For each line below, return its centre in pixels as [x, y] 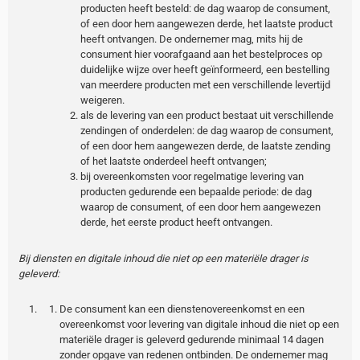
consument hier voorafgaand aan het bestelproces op [201, 55]
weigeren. [102, 100]
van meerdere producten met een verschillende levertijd [205, 85]
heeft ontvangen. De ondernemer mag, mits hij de [191, 39]
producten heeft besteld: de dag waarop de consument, [205, 9]
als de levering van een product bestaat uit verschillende [207, 116]
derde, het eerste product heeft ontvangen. [176, 223]
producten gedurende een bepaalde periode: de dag [196, 192]
